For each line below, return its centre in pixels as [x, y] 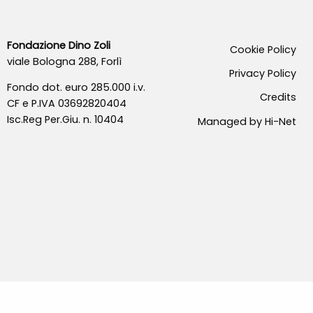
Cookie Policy [263, 50]
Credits [278, 97]
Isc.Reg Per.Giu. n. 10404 [65, 120]
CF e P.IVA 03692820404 [66, 104]
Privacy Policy [262, 74]
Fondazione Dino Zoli [58, 45]
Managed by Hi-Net [247, 121]
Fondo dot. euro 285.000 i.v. [76, 88]
